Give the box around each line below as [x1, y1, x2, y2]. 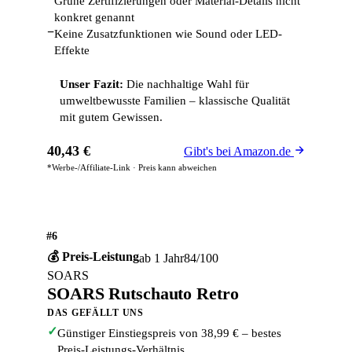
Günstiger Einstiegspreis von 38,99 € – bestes [57, 327, 281, 340]
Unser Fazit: [60, 78, 123, 91]
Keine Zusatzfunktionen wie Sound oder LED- [54, 27, 282, 41]
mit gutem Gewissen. [60, 111, 163, 124]
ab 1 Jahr [139, 251, 184, 265]
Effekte [54, 44, 90, 57]
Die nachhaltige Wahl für [123, 78, 249, 91]
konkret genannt [54, 11, 134, 24]
